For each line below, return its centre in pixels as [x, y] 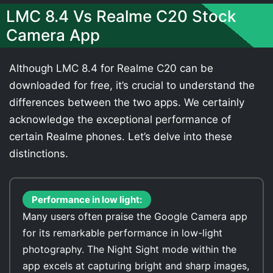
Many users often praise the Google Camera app [135, 216]
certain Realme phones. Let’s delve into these [121, 136]
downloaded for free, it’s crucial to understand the [132, 85]
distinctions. [39, 153]
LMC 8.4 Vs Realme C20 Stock [121, 16]
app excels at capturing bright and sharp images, [136, 266]
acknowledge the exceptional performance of [120, 119]
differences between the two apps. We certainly [127, 102]
